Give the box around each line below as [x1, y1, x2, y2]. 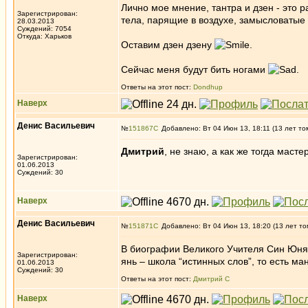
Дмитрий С [193, 275, 230, 283]
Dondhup [193, 83, 223, 91]
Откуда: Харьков [17, 32, 71, 40]
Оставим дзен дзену [121, 39, 214, 50]
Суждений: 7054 [17, 25, 71, 32]
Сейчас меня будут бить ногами [121, 64, 268, 75]
